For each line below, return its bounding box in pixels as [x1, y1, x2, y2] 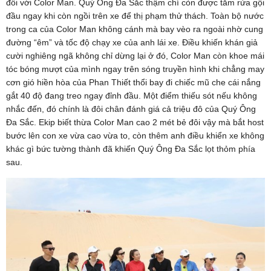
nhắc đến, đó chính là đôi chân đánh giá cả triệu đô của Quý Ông [6, 103, 256, 114]
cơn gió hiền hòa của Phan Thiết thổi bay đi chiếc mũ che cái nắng [6, 77, 261, 87]
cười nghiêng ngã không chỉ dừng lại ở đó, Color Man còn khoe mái [6, 50, 264, 60]
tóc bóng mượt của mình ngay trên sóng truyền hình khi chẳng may [6, 64, 264, 74]
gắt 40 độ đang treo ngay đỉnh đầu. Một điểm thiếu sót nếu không [6, 90, 257, 100]
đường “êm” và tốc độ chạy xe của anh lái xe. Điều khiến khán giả [6, 37, 258, 47]
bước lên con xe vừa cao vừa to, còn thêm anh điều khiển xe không [6, 130, 264, 140]
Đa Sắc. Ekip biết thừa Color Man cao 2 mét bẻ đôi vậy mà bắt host [6, 117, 264, 127]
